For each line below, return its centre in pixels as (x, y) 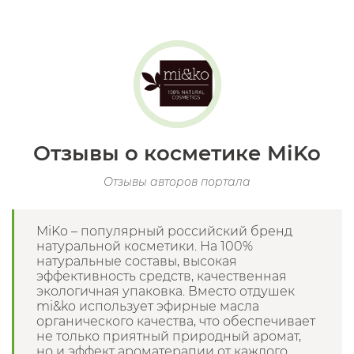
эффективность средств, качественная (162, 276)
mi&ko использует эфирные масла (148, 306)
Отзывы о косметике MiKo (177, 153)
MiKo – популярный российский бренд (164, 231)
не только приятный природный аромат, (169, 336)
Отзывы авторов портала (177, 182)
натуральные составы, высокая (137, 261)
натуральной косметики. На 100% (145, 246)
